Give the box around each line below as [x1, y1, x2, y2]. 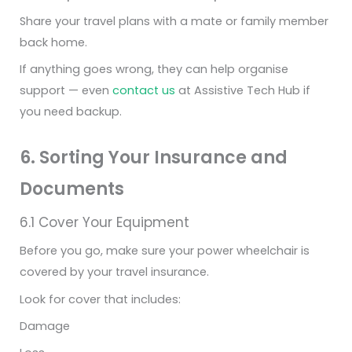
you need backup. [20, 104, 122, 120]
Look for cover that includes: [20, 291, 181, 307]
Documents [20, 177, 124, 202]
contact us [112, 82, 175, 99]
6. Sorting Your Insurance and [20, 145, 288, 170]
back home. [20, 35, 87, 51]
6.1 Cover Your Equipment [20, 213, 189, 233]
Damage [20, 318, 70, 334]
